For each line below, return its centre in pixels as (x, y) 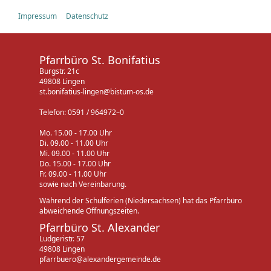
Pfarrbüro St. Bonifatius (100, 60)
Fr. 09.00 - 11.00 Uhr (73, 174)
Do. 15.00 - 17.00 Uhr (75, 163)
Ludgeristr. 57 (62, 238)
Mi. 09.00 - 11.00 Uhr (74, 153)
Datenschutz (87, 16)
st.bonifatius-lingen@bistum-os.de (96, 91)
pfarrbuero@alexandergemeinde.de (100, 259)
